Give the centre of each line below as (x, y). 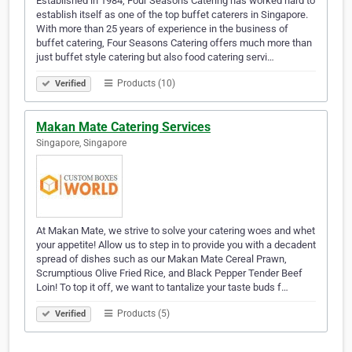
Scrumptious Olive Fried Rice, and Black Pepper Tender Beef (169, 273)
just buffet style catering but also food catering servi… (155, 57)
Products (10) (145, 84)
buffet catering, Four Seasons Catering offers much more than (174, 43)
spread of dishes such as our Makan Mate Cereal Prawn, (161, 259)
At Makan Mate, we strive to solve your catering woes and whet (176, 231)
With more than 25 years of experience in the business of (162, 29)
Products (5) (142, 314)
